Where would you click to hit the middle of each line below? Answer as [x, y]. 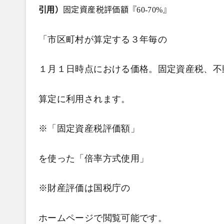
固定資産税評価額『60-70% [113, 10]
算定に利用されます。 [84, 99]
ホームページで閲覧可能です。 [103, 218]
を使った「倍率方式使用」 [94, 158]
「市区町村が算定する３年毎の [103, 39]
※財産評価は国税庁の [84, 188]
